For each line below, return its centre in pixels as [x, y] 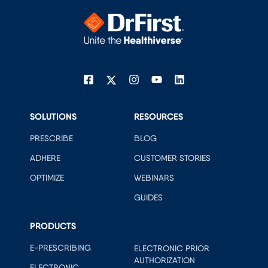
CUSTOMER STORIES [172, 158]
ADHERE [45, 158]
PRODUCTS [53, 226]
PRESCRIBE [51, 138]
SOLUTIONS [53, 116]
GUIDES [148, 198]
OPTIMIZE [47, 178]
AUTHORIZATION [165, 261]
